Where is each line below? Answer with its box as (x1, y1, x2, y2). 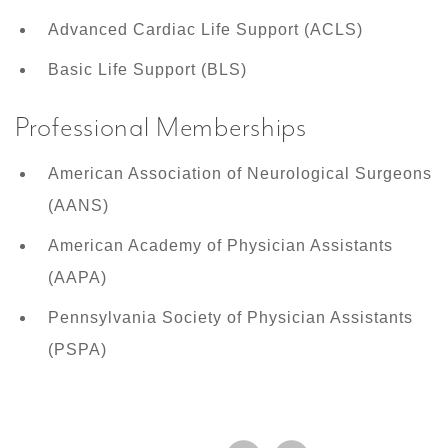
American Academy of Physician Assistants (48, 237, 393, 255)
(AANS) (48, 197, 109, 215)
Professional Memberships (15, 109, 307, 146)
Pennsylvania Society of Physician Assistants (48, 309, 413, 327)
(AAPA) (48, 269, 107, 287)
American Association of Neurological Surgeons (48, 165, 432, 183)
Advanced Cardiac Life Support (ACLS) (48, 21, 363, 39)
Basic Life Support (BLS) (48, 61, 247, 79)
